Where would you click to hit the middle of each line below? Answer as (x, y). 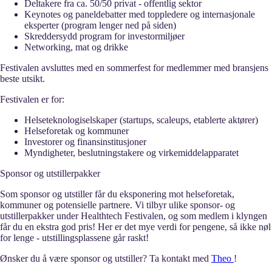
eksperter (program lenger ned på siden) (100, 25)
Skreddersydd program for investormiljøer (104, 36)
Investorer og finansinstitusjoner (85, 141)
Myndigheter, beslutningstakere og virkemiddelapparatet (131, 152)
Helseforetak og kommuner (76, 131)
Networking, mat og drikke (76, 47)
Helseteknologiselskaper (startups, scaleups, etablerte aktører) (141, 120)
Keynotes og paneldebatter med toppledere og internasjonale (140, 14)
